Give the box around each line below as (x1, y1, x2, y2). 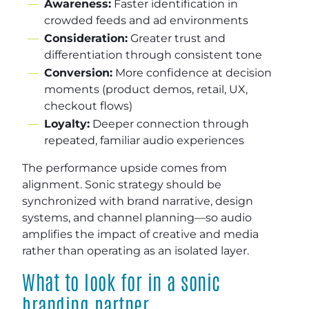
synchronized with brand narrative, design (22, 194, 253, 208)
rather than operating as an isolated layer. (22, 243, 249, 257)
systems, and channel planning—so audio (22, 210, 252, 224)
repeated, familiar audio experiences (44, 133, 244, 147)
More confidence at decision (112, 66, 272, 79)
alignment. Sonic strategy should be (22, 177, 221, 191)
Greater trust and (128, 31, 226, 45)
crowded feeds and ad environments (44, 13, 248, 27)
